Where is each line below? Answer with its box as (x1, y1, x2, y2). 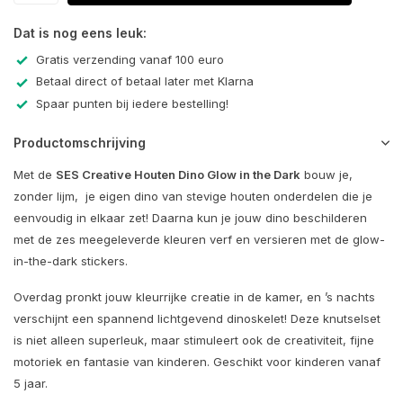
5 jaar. (13, 376, 51, 391)
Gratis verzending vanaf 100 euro (36, 52, 224, 67)
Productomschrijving (13, 135, 146, 151)
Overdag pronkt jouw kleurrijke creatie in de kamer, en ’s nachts (13, 290, 375, 305)
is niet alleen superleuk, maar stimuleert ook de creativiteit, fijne (13, 333, 374, 348)
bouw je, (300, 167, 353, 183)
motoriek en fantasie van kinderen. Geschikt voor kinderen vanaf (13, 354, 381, 370)
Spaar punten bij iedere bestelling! (36, 95, 228, 111)
